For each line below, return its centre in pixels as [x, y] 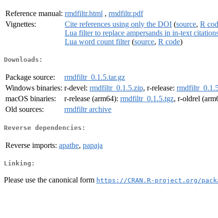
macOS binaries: [31, 99]
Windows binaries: [34, 88]
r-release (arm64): [92, 99]
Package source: [30, 77]
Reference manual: [34, 13]
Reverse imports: [31, 145]
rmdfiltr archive [88, 109]
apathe [69, 145]
